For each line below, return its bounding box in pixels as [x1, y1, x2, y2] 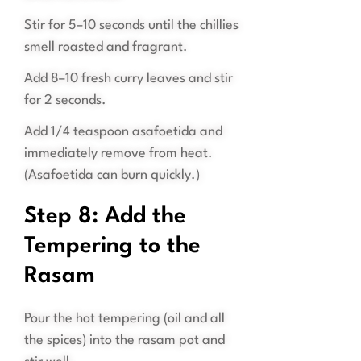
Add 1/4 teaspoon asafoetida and [24, 125, 222, 139]
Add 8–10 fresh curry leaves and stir [24, 72, 233, 86]
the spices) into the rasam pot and [24, 334, 225, 348]
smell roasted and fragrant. [24, 40, 188, 55]
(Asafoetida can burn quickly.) [24, 168, 200, 183]
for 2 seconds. [24, 93, 106, 108]
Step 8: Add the [24, 205, 186, 229]
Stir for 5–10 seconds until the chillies [24, 19, 239, 33]
